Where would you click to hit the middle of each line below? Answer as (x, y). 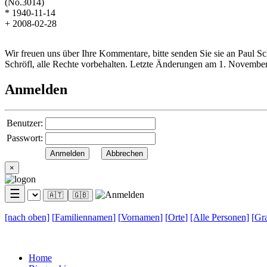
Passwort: (25, 138)
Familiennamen (84, 218)
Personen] (230, 218)
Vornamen (140, 218)
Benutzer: (25, 123)
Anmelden (36, 90)
